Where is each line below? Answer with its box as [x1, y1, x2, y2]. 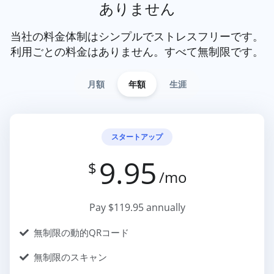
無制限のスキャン [34, 250, 107, 263]
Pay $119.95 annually [89, 200, 185, 214]
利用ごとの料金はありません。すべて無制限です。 [10, 43, 264, 59]
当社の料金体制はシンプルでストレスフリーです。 [10, 28, 264, 43]
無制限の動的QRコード [34, 226, 129, 239]
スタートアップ [111, 131, 163, 142]
